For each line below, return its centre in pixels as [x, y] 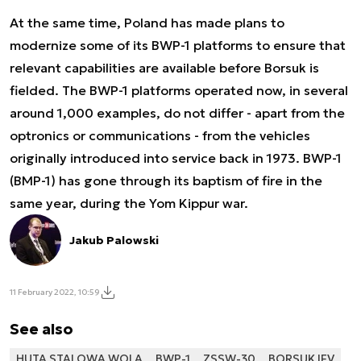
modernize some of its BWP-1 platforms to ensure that [178, 45]
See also [41, 329]
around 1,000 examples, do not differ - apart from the [177, 113]
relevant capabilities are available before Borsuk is [164, 68]
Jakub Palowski [114, 240]
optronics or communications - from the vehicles [160, 135]
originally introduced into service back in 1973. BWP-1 [176, 158]
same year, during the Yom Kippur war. [129, 203]
